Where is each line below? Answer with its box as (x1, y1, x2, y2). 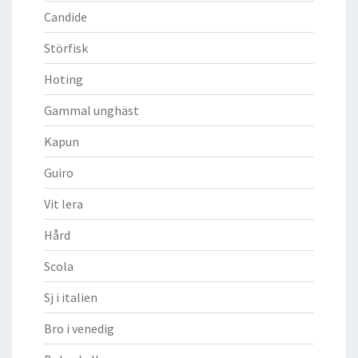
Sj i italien (44, 288, 97, 305)
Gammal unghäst (44, 101, 139, 118)
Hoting (44, 70, 83, 87)
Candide (44, 8, 87, 25)
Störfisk (44, 39, 88, 56)
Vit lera (44, 195, 83, 212)
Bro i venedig (44, 320, 114, 336)
